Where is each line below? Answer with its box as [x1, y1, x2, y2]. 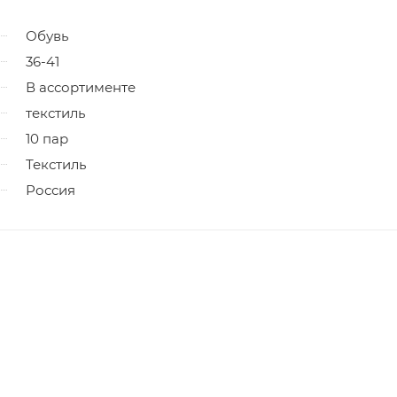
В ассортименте [26, 78, 136, 96]
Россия [26, 181, 75, 198]
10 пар [26, 129, 68, 147]
